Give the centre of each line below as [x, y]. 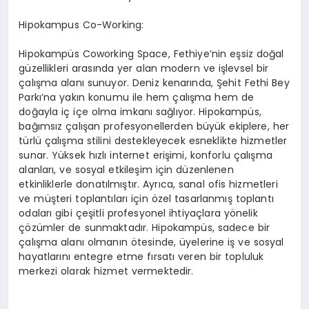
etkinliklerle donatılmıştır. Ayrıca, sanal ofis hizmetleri [148, 185]
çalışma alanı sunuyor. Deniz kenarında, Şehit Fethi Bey [154, 83]
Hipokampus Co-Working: [81, 25]
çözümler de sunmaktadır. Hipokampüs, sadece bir [144, 228]
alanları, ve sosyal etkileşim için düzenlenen [126, 170]
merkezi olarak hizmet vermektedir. [106, 271]
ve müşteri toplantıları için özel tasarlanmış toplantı [146, 199]
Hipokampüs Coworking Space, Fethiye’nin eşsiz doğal [151, 54]
